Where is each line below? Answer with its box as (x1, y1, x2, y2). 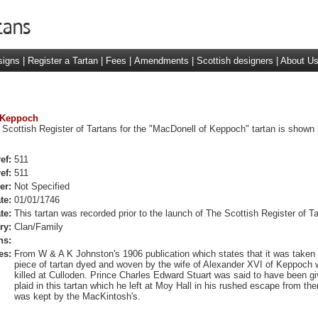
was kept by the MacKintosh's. (13, 291, 141, 302)
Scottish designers (196, 55, 273, 66)
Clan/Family (13, 221, 63, 232)
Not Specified (13, 181, 70, 192)
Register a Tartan (27, 55, 98, 66)
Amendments (133, 55, 189, 66)
